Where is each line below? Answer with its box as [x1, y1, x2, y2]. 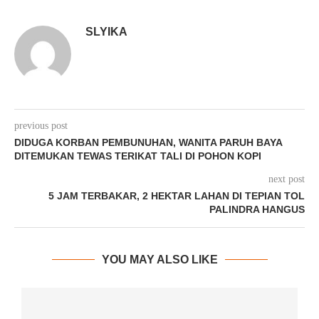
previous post [14, 120, 68, 132]
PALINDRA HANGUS [209, 204, 305, 216]
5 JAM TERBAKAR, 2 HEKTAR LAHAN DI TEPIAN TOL [48, 190, 305, 202]
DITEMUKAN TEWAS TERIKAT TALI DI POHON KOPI [14, 150, 261, 162]
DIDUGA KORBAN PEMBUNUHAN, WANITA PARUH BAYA [14, 137, 282, 149]
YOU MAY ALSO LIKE [101, 253, 218, 266]
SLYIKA [85, 26, 127, 38]
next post [268, 174, 305, 185]
